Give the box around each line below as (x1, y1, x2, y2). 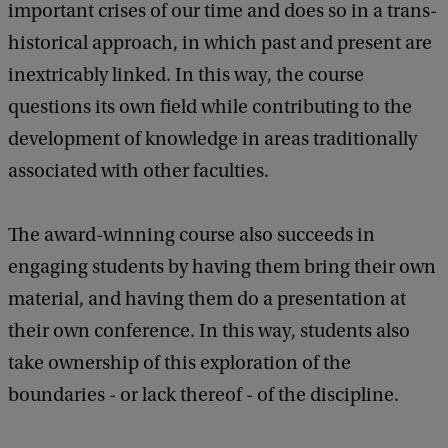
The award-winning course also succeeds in (8, 224, 375, 247)
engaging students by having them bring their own (8, 256, 436, 279)
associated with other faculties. (8, 160, 269, 183)
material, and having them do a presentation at (8, 288, 406, 311)
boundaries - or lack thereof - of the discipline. (8, 384, 399, 407)
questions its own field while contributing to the (8, 96, 412, 119)
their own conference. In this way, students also (8, 320, 410, 343)
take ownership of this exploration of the (8, 352, 351, 375)
